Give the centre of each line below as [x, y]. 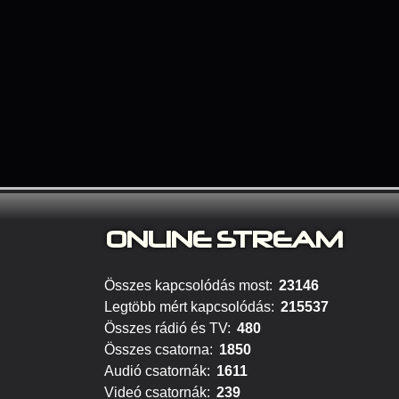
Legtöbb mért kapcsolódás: [189, 307]
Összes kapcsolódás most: [188, 285]
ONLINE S [171, 240]
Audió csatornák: [157, 371]
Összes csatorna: [159, 350]
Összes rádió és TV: [167, 328]
